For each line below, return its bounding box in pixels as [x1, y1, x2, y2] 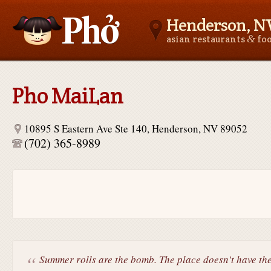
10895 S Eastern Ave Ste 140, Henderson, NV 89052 [24, 122, 247, 135]
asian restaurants [166, 33, 247, 45]
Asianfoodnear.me [11, 68, 90, 82]
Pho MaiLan [11, 81, 123, 110]
